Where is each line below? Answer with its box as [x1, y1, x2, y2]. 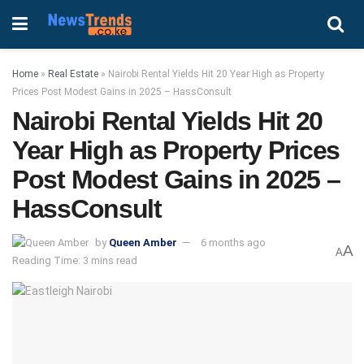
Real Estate [48, 68, 98, 80]
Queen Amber [109, 236, 177, 249]
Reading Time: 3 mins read [12, 254, 137, 267]
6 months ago [201, 236, 266, 249]
